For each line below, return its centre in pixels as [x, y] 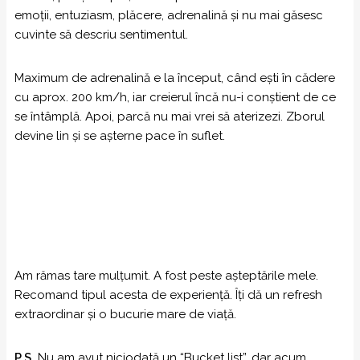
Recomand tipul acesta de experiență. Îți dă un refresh [168, 295]
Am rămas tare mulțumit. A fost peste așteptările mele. [166, 276]
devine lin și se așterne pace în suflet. [120, 136]
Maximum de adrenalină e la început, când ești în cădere [175, 78]
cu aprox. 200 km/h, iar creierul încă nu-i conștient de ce [175, 97]
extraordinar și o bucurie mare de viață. [125, 314]
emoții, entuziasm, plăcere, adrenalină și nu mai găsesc [169, 15]
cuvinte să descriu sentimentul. [101, 35]
